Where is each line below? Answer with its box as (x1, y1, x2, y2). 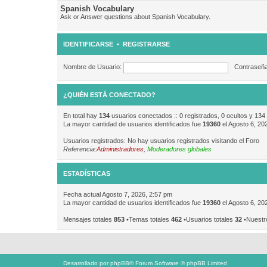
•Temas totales (125, 216, 171, 223)
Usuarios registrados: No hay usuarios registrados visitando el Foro (63, 137, 259, 144)
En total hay (63, 112, 99, 119)
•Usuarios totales (182, 216, 235, 223)
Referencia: (63, 145, 97, 153)
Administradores (97, 145, 144, 153)
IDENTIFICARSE (63, 41, 113, 48)
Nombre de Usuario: (63, 63, 122, 71)
